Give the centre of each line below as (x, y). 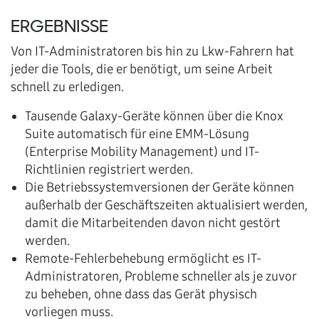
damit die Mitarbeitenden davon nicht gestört (153, 223)
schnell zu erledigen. (67, 87)
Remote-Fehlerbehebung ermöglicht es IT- (143, 258)
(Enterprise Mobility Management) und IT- (142, 151)
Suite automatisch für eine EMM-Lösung (137, 134)
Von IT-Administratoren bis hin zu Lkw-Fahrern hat (152, 51)
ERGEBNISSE (59, 27)
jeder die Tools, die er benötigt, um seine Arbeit (142, 69)
